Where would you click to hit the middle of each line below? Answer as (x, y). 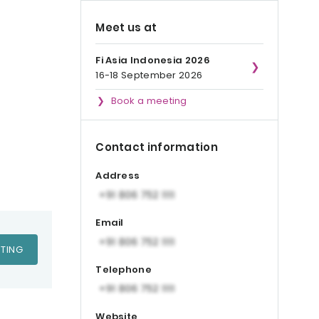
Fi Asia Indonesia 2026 (153, 60)
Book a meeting (149, 101)
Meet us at (126, 27)
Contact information (157, 147)
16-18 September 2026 (149, 75)
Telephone (124, 269)
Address (118, 176)
